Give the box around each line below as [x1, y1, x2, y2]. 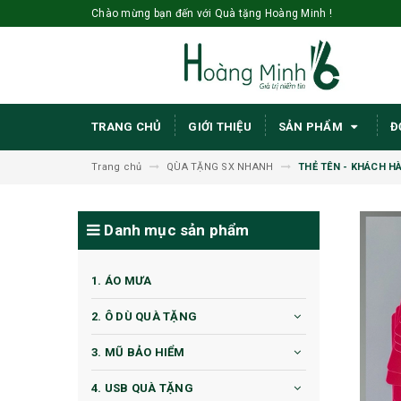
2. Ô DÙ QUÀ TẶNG [91, 310, 197, 324]
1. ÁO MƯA [91, 274, 152, 288]
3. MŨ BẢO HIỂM [91, 346, 185, 360]
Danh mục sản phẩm [100, 221, 250, 240]
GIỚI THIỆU [188, 120, 252, 134]
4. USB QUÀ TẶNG [91, 381, 193, 396]
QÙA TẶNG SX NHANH [166, 161, 274, 174]
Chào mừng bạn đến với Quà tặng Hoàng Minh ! [91, 7, 332, 20]
